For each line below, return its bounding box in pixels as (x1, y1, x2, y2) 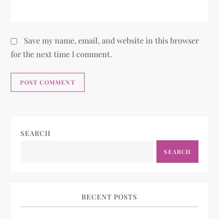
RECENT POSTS (82, 192, 137, 202)
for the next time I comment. (11, 49, 112, 60)
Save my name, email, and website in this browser (24, 35, 199, 46)
